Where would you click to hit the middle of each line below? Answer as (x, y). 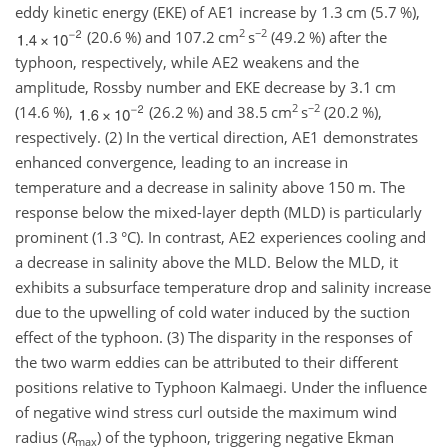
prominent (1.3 (68, 236)
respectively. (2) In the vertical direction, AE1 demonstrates (216, 136)
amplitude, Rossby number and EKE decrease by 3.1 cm (205, 86)
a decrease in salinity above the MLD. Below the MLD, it (206, 261)
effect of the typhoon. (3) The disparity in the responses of (213, 336)
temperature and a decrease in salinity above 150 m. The (210, 186)
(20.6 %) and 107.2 (150, 36)
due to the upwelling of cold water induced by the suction (212, 311)
